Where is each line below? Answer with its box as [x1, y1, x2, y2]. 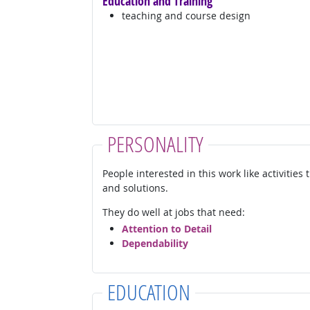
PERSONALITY [107, 129, 203, 158]
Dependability [121, 237, 188, 250]
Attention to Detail [121, 222, 212, 236]
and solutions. [102, 181, 168, 194]
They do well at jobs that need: [102, 205, 245, 219]
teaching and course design [121, 8, 250, 22]
